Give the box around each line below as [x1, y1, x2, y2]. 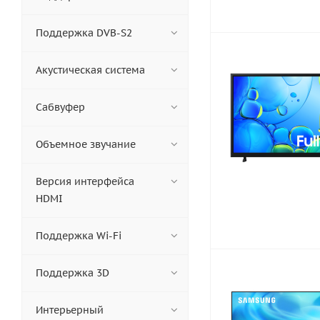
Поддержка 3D [36, 266, 109, 279]
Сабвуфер [36, 101, 85, 114]
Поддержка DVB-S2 [36, 26, 132, 39]
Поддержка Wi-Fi [36, 229, 121, 242]
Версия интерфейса [36, 175, 134, 188]
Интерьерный [36, 304, 104, 316]
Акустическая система [36, 64, 145, 76]
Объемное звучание [36, 138, 136, 151]
